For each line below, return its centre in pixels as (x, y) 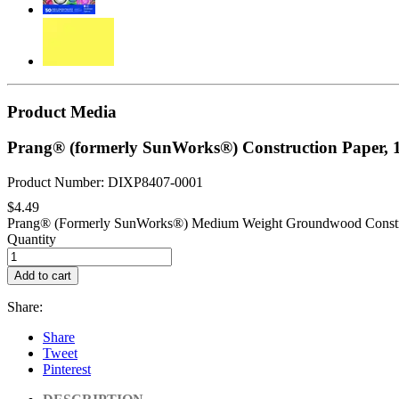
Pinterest (67, 370)
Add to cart (43, 276)
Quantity (32, 240)
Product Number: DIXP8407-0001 (105, 183)
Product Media (62, 111)
